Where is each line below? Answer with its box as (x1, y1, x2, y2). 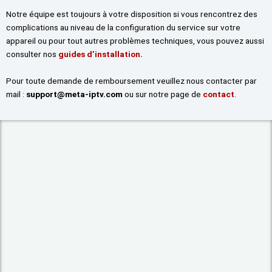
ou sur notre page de (123, 89, 201, 100)
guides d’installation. (58, 49, 143, 59)
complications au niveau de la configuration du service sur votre (6, 22, 240, 33)
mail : (6, 89, 26, 100)
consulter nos (6, 49, 58, 59)
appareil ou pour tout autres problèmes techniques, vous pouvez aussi (6, 36, 264, 46)
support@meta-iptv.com (26, 89, 123, 100)
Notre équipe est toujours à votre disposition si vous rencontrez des (6, 9, 257, 19)
